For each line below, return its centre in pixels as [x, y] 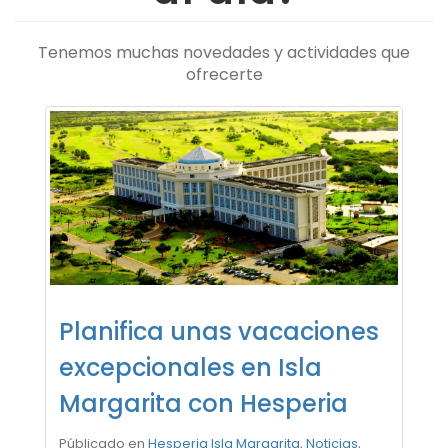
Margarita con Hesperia [203, 403]
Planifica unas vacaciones [219, 331]
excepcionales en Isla [190, 367]
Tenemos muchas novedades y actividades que [224, 52]
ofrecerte [224, 74]
